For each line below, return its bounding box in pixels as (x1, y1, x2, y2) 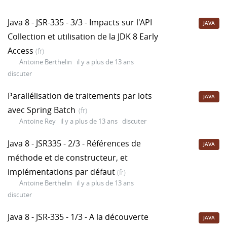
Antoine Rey (19, 117, 56, 126)
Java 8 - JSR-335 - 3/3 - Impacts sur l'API (8, 16, 152, 28)
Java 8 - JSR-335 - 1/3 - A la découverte (8, 211, 148, 222)
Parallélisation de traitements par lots (8, 90, 152, 101)
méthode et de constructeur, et (8, 152, 128, 163)
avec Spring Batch (8, 104, 75, 116)
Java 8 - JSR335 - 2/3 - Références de (8, 137, 141, 149)
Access (8, 45, 35, 56)
